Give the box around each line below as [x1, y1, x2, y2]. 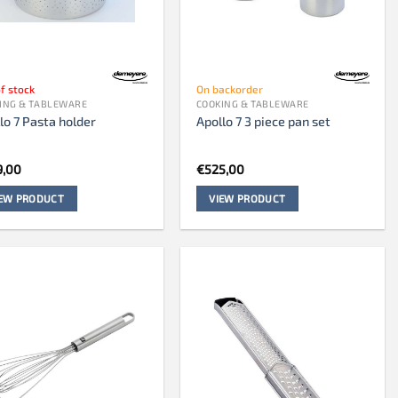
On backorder [195, 83, 263, 96]
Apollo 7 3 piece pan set [195, 113, 330, 129]
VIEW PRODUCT [209, 192, 286, 205]
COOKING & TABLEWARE [195, 98, 309, 110]
